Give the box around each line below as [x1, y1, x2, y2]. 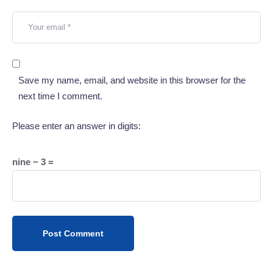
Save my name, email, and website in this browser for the [18, 75, 246, 85]
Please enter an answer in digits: [12, 120, 141, 131]
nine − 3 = [12, 157, 54, 168]
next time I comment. [18, 91, 102, 101]
